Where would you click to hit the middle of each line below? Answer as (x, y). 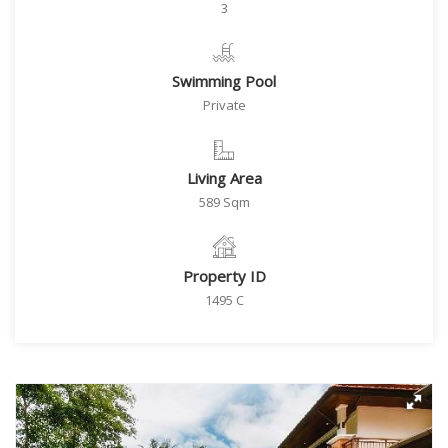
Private (224, 105)
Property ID (224, 276)
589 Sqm (224, 202)
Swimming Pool (224, 81)
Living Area (224, 178)
